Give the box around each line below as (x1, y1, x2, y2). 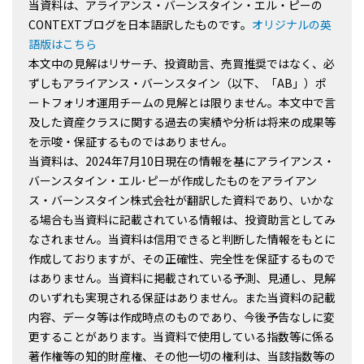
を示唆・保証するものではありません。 (28, 133, 233, 150)
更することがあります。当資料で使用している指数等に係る (28, 328, 335, 345)
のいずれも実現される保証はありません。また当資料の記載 (28, 289, 336, 306)
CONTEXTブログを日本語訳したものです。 (28, 16, 252, 33)
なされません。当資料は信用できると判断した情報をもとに (28, 231, 336, 248)
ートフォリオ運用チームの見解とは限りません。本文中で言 (28, 94, 336, 111)
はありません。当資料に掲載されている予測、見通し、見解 (28, 270, 336, 287)
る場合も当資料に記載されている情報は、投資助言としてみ (28, 211, 336, 228)
